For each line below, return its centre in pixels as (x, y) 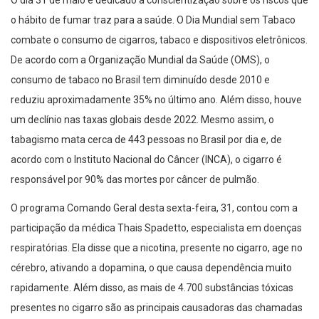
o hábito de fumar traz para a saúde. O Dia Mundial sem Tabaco (153, 20)
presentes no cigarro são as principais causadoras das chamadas (157, 307)
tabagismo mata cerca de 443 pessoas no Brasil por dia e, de (146, 139)
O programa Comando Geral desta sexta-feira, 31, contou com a (154, 208)
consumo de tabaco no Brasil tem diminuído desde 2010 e (140, 79)
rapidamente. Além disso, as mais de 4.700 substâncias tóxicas (152, 287)
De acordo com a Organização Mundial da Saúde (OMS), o (140, 59)
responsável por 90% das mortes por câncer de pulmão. (135, 179)
